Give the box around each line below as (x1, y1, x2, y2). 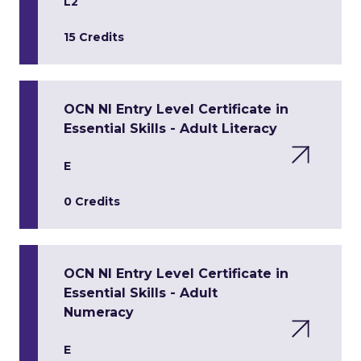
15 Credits (64, 30, 124, 44)
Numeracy (64, 305, 134, 320)
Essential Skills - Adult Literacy (64, 121, 277, 136)
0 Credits (64, 194, 120, 209)
